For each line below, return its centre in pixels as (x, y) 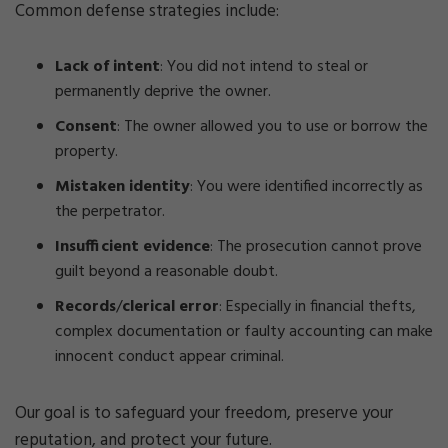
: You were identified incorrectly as (306, 187)
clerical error (170, 307)
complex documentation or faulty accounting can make (244, 332)
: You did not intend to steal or (264, 67)
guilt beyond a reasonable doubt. (166, 272)
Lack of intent (107, 67)
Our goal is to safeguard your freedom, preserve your (204, 413)
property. (86, 152)
